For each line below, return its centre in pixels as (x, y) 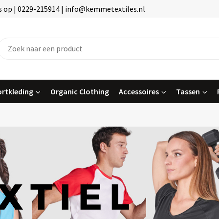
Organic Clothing (79, 91)
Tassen (188, 91)
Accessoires (139, 91)
